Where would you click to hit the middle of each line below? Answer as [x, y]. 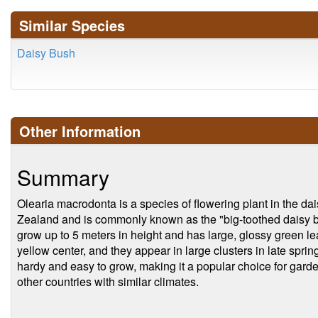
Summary [63, 177]
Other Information [80, 131]
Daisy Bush [46, 53]
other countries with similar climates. [108, 281]
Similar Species [72, 25]
